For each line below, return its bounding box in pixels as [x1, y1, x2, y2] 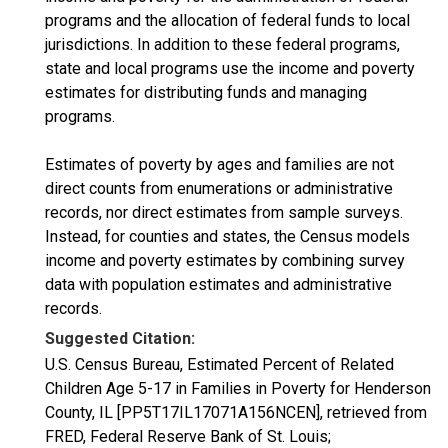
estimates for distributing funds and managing [45, 83, 367, 102]
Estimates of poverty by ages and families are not [45, 155, 394, 174]
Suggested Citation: [45, 329, 195, 348]
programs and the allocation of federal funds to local [45, 11, 410, 30]
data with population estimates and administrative [45, 275, 392, 294]
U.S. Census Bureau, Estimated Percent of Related [45, 355, 394, 374]
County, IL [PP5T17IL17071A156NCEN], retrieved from [45, 403, 427, 422]
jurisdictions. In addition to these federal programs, [45, 35, 400, 54]
